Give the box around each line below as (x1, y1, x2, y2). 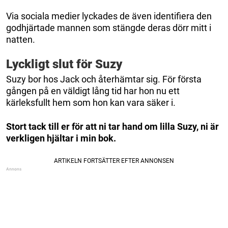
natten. (6, 34, 35, 45)
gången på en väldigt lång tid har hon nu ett (6, 85, 180, 96)
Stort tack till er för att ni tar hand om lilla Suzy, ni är (6, 121, 219, 132)
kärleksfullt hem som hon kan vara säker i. (6, 97, 176, 108)
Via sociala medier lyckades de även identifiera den (6, 10, 212, 21)
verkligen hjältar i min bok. (6, 132, 116, 144)
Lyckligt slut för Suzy (6, 56, 122, 71)
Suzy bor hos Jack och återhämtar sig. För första (6, 73, 202, 84)
